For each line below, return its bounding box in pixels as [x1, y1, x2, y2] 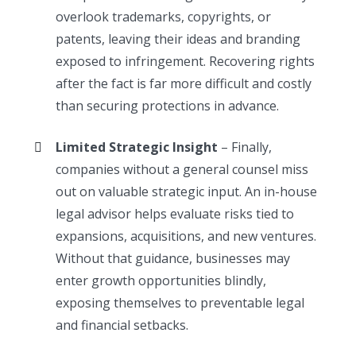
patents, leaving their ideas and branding [56, 29, 301, 48]
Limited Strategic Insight [56, 137, 219, 156]
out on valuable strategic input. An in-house [56, 182, 318, 200]
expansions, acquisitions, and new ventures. [56, 226, 317, 245]
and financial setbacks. [56, 315, 189, 334]
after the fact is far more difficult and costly [56, 74, 312, 92]
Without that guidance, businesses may [56, 249, 291, 267]
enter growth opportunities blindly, [56, 271, 267, 289]
